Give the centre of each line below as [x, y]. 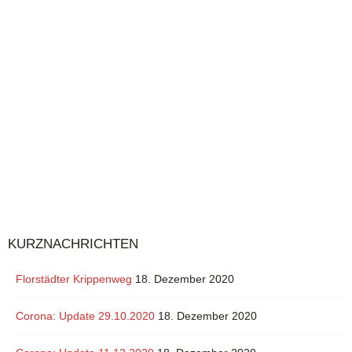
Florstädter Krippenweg [74, 279]
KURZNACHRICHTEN [73, 244]
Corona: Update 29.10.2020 [85, 315]
